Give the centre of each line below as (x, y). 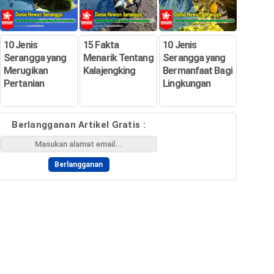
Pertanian (24, 83)
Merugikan (26, 70)
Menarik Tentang (118, 57)
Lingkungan (187, 83)
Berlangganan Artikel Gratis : (79, 124)
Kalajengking (109, 70)
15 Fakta (101, 45)
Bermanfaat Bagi (198, 70)
